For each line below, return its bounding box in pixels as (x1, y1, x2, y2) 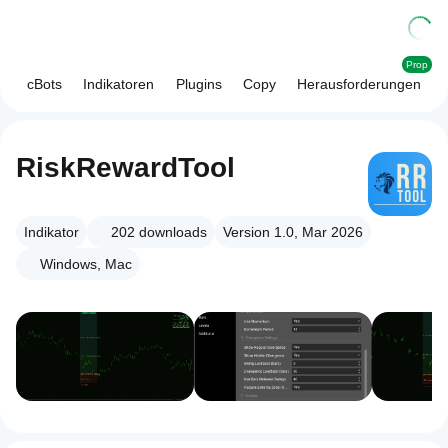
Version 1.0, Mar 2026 (223, 224, 363, 240)
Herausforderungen (297, 76, 422, 92)
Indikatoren (83, 76, 155, 92)
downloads (139, 224, 207, 240)
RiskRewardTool (16, 152, 235, 183)
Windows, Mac (40, 256, 132, 272)
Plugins (175, 76, 222, 92)
